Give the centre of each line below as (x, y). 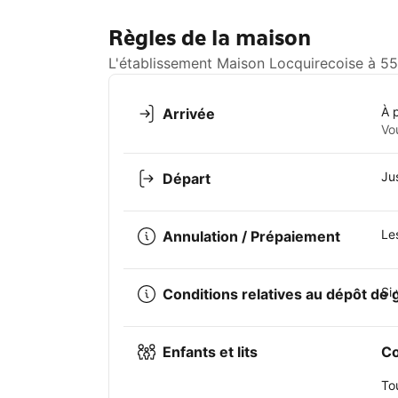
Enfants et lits (210, 352)
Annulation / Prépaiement (251, 237)
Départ (187, 179)
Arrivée (189, 114)
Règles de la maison (210, 38)
